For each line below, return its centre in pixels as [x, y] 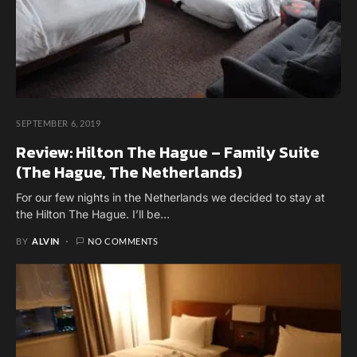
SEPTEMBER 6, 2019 [59, 124]
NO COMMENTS [123, 241]
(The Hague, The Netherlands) [129, 173]
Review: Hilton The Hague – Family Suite [168, 153]
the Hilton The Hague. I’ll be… [93, 214]
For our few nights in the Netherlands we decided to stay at [171, 198]
